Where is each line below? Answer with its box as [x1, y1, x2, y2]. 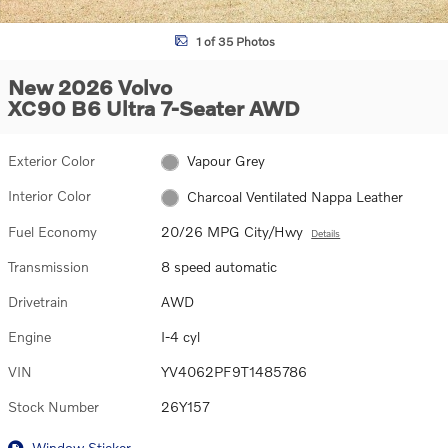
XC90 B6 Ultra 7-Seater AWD [8, 95, 300, 120]
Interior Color [8, 187, 91, 205]
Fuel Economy [8, 222, 97, 240]
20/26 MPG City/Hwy [161, 222, 304, 240]
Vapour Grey [186, 152, 265, 170]
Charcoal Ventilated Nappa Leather [186, 187, 403, 205]
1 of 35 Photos [195, 33, 275, 49]
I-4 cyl [161, 327, 201, 345]
